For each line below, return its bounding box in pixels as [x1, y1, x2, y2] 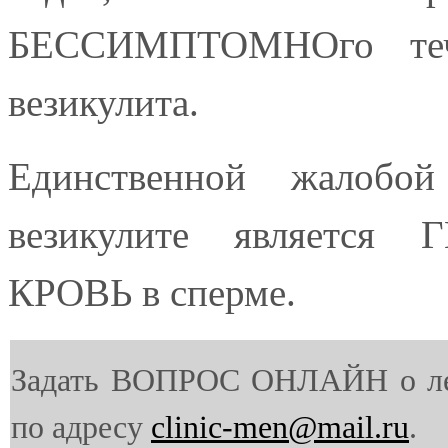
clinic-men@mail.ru [151, 409, 409, 445]
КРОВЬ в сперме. [8, 270, 296, 314]
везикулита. [8, 80, 199, 124]
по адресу [11, 409, 151, 445]
